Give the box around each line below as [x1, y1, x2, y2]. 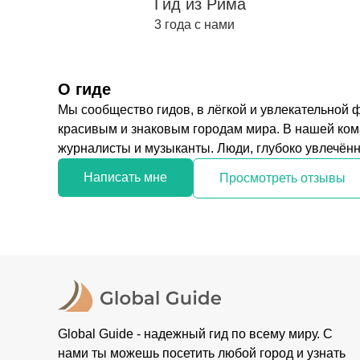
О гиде [58, 80, 111, 98]
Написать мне [84, 170, 167, 184]
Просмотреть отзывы [219, 171, 346, 185]
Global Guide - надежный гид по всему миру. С [58, 327, 333, 341]
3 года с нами [154, 18, 235, 31]
